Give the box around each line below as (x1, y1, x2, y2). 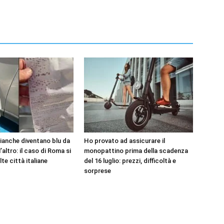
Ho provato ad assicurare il (84, 136, 165, 144)
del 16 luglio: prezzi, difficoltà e (84, 156, 176, 164)
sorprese (84, 166, 111, 174)
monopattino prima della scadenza (84, 146, 188, 154)
